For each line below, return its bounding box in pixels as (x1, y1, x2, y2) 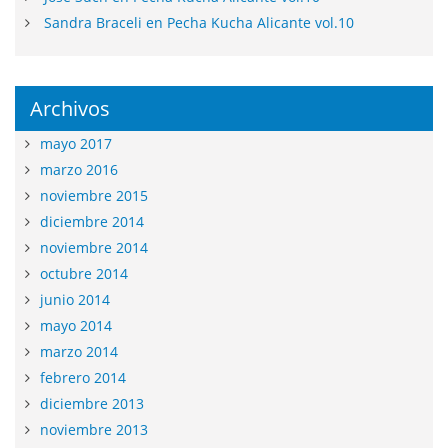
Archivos (30, 95, 110, 122)
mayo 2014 (40, 316, 112, 335)
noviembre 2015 (40, 186, 148, 205)
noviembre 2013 (40, 420, 148, 439)
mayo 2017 (40, 134, 112, 153)
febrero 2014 (40, 368, 126, 387)
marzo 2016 (40, 160, 118, 179)
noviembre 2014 (40, 238, 148, 257)
